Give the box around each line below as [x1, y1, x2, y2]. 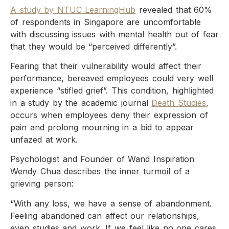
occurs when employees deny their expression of [10, 109, 208, 120]
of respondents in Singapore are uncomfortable [10, 16, 201, 27]
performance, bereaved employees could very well [10, 73, 214, 83]
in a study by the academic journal [10, 97, 152, 108]
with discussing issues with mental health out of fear [10, 29, 219, 39]
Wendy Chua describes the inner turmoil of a [10, 166, 190, 177]
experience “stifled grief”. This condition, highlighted [10, 85, 214, 96]
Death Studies [151, 97, 206, 108]
